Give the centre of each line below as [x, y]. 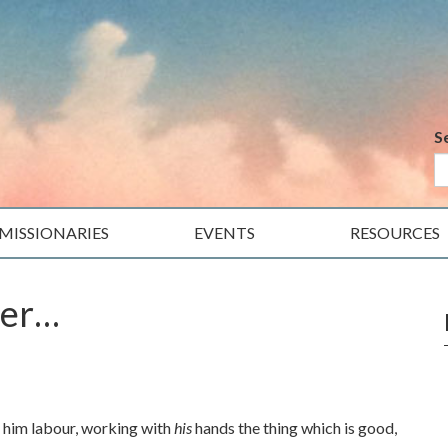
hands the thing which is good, [294, 427]
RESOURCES [395, 232]
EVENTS [224, 232]
